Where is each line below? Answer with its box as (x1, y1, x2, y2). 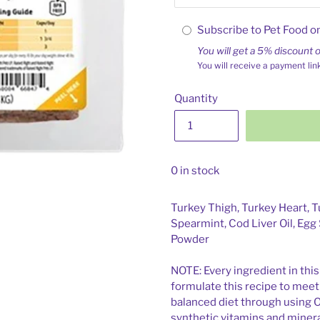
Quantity (174, 92, 218, 106)
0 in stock (171, 164, 219, 178)
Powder (171, 233, 209, 246)
